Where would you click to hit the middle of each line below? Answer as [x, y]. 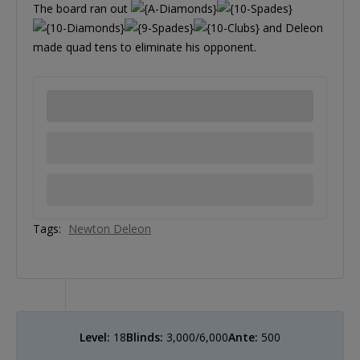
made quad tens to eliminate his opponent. [145, 47]
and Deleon [291, 27]
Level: [95, 337]
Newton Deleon [110, 228]
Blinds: [145, 337]
